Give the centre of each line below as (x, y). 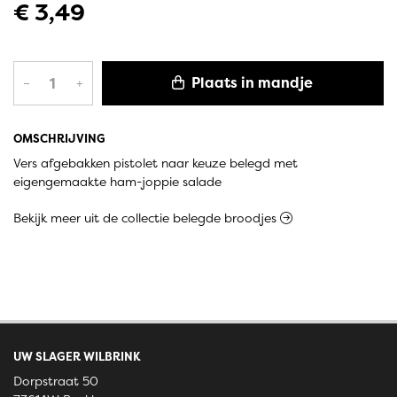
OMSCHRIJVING (59, 139)
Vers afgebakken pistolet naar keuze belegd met (156, 163)
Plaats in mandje (251, 83)
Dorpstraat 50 (56, 381)
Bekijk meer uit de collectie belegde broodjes (147, 218)
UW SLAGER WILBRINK (77, 357)
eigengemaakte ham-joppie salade (117, 182)
